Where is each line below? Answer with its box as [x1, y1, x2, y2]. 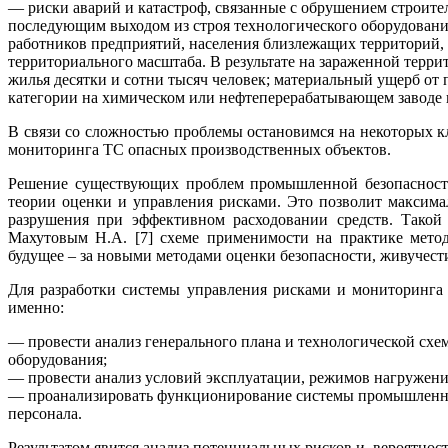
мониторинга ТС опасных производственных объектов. [8, 141, 391, 159]
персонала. [8, 405, 82, 423]
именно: [8, 299, 64, 317]
